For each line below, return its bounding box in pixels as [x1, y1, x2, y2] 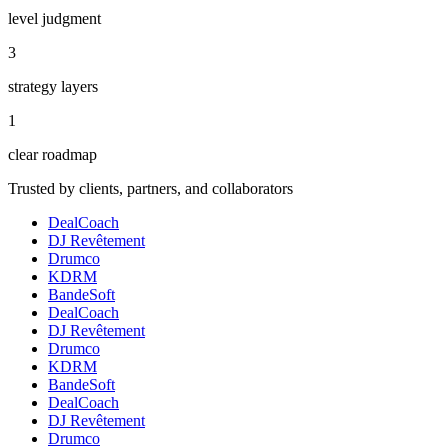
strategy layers [8, 78, 98, 96]
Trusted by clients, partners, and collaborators [8, 180, 293, 198]
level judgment [8, 10, 101, 28]
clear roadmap [8, 146, 97, 164]
